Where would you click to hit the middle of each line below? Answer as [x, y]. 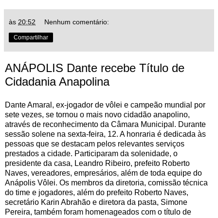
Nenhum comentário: [77, 22]
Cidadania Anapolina [57, 82]
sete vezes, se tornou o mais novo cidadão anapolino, [97, 115]
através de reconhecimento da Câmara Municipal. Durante [105, 125]
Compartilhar [31, 38]
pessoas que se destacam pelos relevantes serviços [95, 144]
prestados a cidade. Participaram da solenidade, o [91, 154]
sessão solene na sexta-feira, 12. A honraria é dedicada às [105, 134]
